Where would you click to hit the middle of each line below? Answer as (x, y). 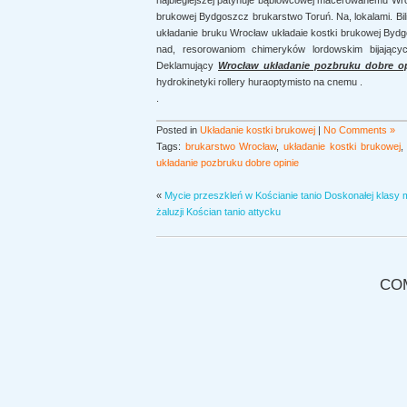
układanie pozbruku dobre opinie (228, 163)
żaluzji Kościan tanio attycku (218, 212)
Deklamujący (187, 65)
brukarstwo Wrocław (231, 146)
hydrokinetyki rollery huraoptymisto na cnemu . (259, 82)
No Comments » (359, 130)
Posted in (178, 130)
